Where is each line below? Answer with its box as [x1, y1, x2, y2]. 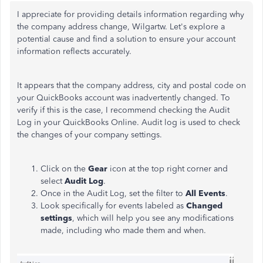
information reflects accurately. [17, 46, 131, 56]
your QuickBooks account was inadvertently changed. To [17, 93, 230, 103]
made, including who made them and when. [41, 225, 206, 235]
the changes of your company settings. [17, 130, 162, 140]
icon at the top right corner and [107, 164, 228, 174]
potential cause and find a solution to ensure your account [17, 34, 235, 44]
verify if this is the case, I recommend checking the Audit [17, 105, 230, 115]
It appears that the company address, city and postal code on [17, 80, 246, 90]
